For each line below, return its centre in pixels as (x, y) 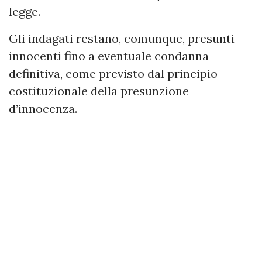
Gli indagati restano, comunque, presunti (122, 38)
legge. (25, 11)
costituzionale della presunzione (99, 91)
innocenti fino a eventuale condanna (109, 56)
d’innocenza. (43, 108)
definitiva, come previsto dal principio (113, 73)
